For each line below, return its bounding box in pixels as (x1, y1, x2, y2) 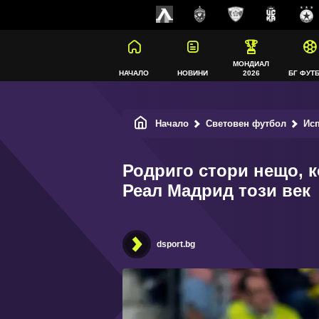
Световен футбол (206, 118, 286, 129)
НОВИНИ (177, 69, 208, 77)
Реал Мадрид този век (122, 181, 310, 200)
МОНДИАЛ (233, 60, 269, 68)
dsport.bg (157, 239, 195, 249)
